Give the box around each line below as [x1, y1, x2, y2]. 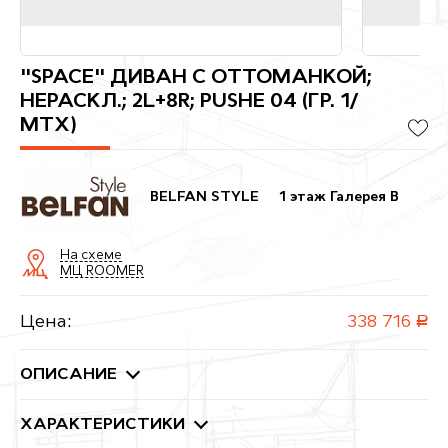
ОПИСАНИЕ [20, 367, 117, 384]
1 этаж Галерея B [279, 189, 399, 205]
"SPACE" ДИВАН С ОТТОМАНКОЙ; [20, 67, 372, 88]
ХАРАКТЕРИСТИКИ [20, 417, 185, 434]
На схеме [60, 248, 122, 262]
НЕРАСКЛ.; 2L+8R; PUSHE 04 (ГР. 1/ [20, 91, 358, 112]
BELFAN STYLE [150, 189, 259, 205]
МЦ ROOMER [60, 264, 144, 278]
